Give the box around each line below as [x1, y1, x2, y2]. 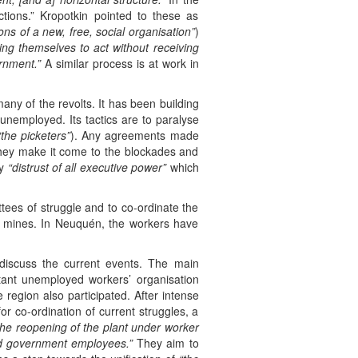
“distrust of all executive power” [7, 159, 167, 176]
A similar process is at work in [41, 55, 199, 72]
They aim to [133, 335, 199, 352]
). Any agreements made [70, 127, 199, 144]
